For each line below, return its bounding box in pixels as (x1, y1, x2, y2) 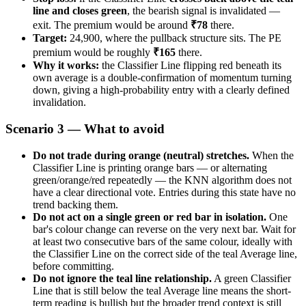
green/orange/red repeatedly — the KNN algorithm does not (33, 173, 292, 186)
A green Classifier (212, 272, 291, 284)
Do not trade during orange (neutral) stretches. (33, 149, 249, 161)
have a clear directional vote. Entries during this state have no (33, 186, 296, 198)
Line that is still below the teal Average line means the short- (33, 284, 291, 296)
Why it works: (33, 59, 99, 72)
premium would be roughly (33, 46, 153, 59)
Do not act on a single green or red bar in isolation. (33, 210, 266, 223)
